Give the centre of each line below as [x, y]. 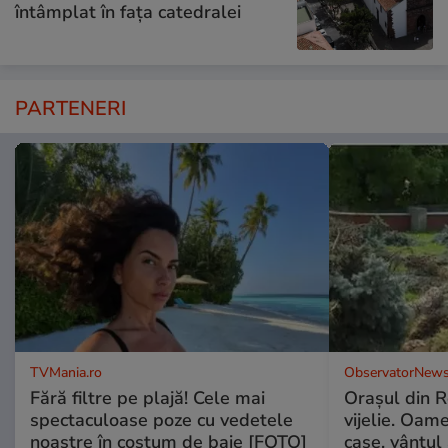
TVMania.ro [66, 373]
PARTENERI [70, 109]
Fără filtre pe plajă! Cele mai [147, 398]
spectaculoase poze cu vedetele [161, 420]
